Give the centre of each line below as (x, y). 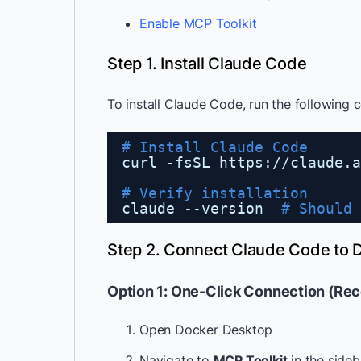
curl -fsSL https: (197, 162)
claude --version (201, 208)
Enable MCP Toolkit (198, 23)
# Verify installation (215, 193)
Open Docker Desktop (206, 330)
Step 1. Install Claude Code (207, 64)
